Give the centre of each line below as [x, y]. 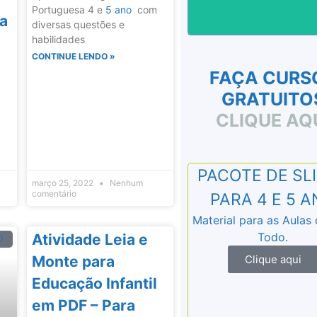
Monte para [73, 261]
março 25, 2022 [63, 183]
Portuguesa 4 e [68, 10]
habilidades [58, 40]
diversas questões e [78, 25]
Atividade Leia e [90, 239]
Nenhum [125, 183]
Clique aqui [273, 260]
